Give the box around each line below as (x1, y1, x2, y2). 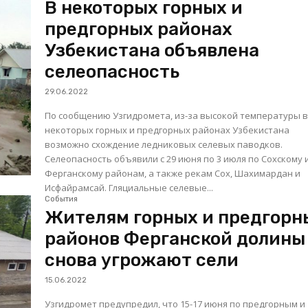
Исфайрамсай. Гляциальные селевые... (45, 181, 214, 195)
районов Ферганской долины (45, 228, 306, 250)
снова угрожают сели (45, 250, 239, 272)
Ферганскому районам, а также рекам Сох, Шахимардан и (45, 167, 301, 180)
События (45, 195, 78, 204)
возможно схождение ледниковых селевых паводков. (45, 138, 283, 151)
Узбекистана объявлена (45, 40, 260, 62)
